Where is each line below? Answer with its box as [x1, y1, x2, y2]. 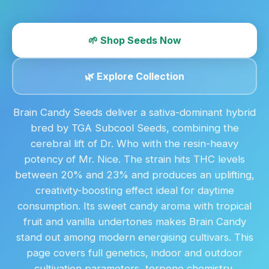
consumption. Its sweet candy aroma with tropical [17, 200, 252, 212]
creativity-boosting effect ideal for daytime [35, 184, 234, 196]
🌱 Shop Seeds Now [88, 34, 181, 46]
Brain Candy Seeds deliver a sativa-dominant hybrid [13, 106, 256, 118]
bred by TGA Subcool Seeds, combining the [30, 122, 239, 134]
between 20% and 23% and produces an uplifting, [14, 169, 255, 181]
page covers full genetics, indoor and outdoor [26, 247, 243, 259]
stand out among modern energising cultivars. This [16, 231, 253, 243]
